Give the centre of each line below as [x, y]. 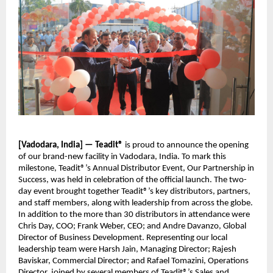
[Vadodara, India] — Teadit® [71, 146]
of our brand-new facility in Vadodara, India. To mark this [122, 157]
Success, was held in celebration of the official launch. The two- [133, 180]
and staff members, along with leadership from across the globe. [136, 204]
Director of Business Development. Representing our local [123, 238]
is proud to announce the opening [186, 146]
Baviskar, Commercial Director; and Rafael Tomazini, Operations [133, 261]
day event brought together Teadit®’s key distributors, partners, [134, 192]
